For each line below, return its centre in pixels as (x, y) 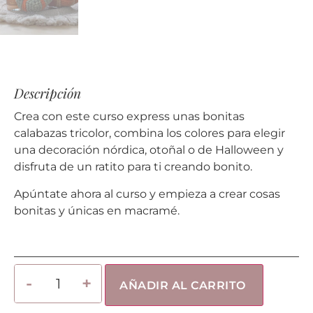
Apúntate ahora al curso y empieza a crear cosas (147, 194)
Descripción (48, 93)
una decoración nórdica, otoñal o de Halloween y (149, 150)
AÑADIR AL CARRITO (183, 285)
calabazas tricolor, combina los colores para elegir (150, 133)
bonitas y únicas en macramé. (97, 210)
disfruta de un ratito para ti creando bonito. (133, 167)
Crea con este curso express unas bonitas (129, 117)
